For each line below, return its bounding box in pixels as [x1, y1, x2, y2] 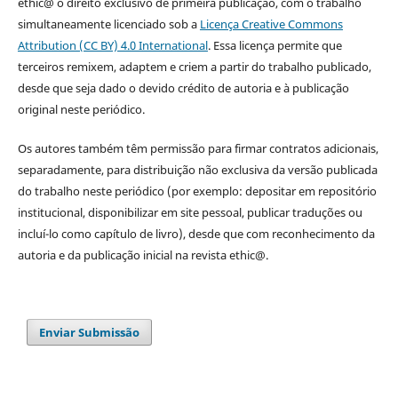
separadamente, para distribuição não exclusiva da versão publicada [17, 162, 378, 179]
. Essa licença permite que [207, 37, 342, 53]
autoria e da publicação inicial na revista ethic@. [17, 247, 268, 264]
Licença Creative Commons [199, 16, 343, 32]
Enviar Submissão [39, 324, 140, 341]
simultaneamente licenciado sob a [17, 16, 200, 32]
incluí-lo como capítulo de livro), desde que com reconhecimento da [17, 226, 375, 243]
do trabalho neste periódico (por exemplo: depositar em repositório [17, 183, 377, 200]
